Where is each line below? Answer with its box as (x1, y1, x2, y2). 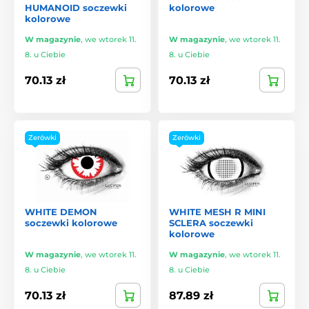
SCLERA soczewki (169, 217, 253, 229)
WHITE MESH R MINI (169, 206, 266, 218)
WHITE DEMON (25, 206, 97, 218)
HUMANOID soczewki (25, 2, 127, 14)
